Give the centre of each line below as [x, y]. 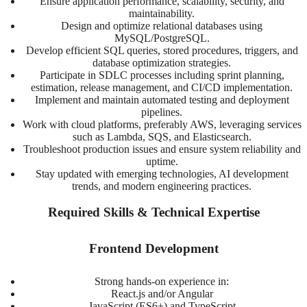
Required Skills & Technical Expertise [153, 212]
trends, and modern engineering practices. [162, 186]
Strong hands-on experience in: [162, 282]
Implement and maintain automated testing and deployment [162, 99]
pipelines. [162, 112]
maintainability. [162, 13]
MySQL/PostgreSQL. [162, 38]
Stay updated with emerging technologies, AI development [162, 173]
